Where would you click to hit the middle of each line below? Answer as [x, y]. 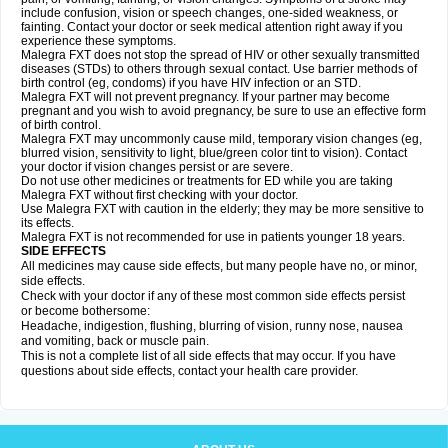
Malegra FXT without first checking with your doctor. [159, 195]
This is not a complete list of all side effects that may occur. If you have [208, 356]
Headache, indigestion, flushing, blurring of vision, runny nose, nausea [212, 326]
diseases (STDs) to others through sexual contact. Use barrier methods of [219, 69]
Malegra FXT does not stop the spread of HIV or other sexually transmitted [220, 55]
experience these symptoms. [98, 41]
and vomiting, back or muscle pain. [115, 341]
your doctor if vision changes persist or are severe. [157, 167]
